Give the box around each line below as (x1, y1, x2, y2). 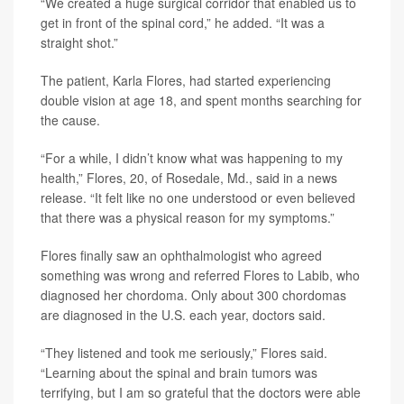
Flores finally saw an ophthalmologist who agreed (41, 245, 322, 264)
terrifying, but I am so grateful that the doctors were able (41, 382, 361, 401)
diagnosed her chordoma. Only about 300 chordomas (41, 285, 346, 304)
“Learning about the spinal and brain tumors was (41, 363, 317, 381)
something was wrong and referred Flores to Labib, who (41, 265, 360, 284)
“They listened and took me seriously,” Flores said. (41, 343, 327, 362)
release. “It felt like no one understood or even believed (41, 188, 355, 207)
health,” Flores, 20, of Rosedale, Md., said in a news (41, 168, 337, 187)
